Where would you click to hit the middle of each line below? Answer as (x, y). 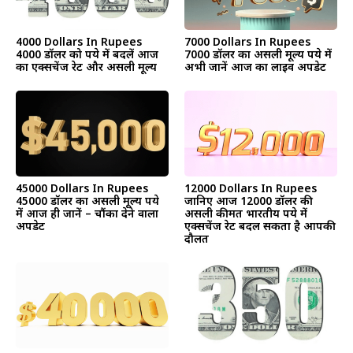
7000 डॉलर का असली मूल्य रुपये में (258, 55)
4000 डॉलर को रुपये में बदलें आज (87, 55)
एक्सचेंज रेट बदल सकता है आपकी (260, 227)
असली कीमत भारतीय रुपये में (246, 214)
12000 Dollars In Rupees (251, 189)
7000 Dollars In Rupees (247, 43)
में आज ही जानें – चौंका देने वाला (87, 214)
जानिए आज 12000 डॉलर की (249, 202)
